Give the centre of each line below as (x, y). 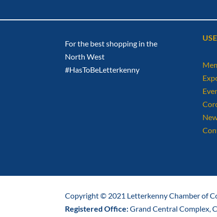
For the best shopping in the (111, 43)
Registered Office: (98, 208)
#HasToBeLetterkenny (102, 69)
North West (85, 56)
